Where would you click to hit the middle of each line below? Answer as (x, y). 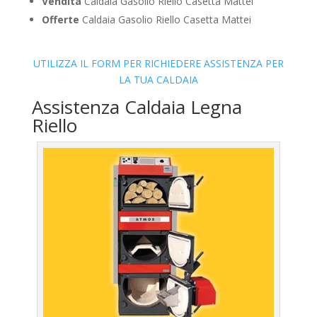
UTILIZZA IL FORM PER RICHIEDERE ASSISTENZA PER (158, 64)
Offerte (60, 20)
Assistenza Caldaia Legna (137, 107)
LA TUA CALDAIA (158, 80)
